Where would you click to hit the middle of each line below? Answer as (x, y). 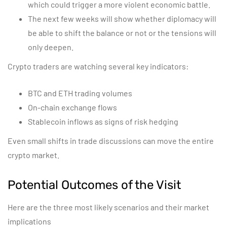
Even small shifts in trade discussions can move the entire (111, 141)
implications (29, 221)
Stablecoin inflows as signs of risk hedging (103, 121)
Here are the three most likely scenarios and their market (108, 207)
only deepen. (51, 47)
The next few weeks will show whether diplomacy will (122, 18)
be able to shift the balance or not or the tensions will (122, 33)
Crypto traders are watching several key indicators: (98, 66)
